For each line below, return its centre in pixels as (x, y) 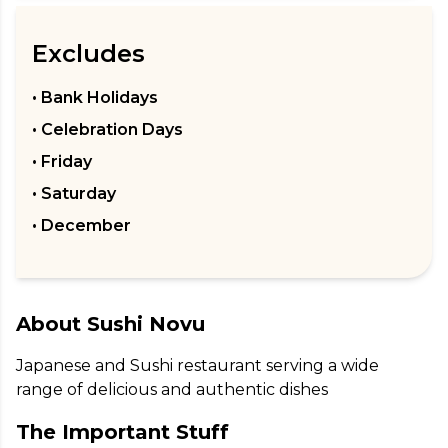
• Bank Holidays (95, 97)
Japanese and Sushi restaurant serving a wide (199, 365)
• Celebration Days (107, 129)
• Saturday (74, 193)
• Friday (62, 161)
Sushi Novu (146, 323)
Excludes (88, 53)
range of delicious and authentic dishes (172, 389)
